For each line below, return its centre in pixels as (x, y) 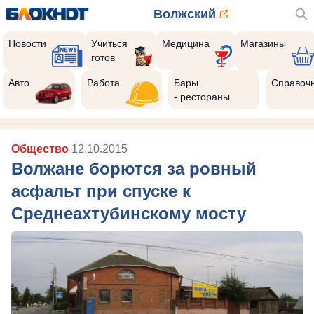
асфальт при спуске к (101, 191)
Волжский (184, 14)
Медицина (185, 43)
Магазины (263, 43)
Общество (41, 149)
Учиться (110, 43)
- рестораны (202, 97)
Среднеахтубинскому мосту (129, 213)
